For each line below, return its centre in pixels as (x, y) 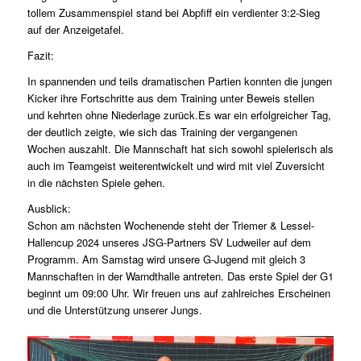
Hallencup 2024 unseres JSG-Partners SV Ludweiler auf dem (169, 243)
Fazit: (40, 56)
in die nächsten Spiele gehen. (96, 183)
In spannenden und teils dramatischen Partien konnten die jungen (179, 81)
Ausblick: (49, 209)
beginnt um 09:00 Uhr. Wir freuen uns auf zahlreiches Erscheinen (178, 293)
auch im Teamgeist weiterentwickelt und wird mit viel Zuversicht (176, 166)
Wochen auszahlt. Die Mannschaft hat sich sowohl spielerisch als (180, 149)
